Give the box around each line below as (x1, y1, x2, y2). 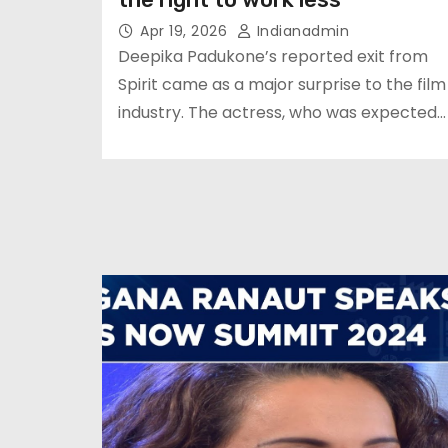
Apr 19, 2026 (140, 21, 232, 41)
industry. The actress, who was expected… (118, 101, 446, 124)
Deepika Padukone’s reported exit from (118, 45, 428, 68)
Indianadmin (252, 21, 349, 41)
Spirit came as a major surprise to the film (118, 73, 446, 96)
